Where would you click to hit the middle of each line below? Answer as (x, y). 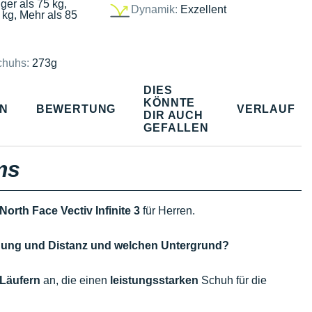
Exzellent (203, 9)
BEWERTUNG (76, 109)
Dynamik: (154, 9)
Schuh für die (233, 280)
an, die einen (75, 280)
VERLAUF (266, 109)
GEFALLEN (176, 127)
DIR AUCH (173, 115)
